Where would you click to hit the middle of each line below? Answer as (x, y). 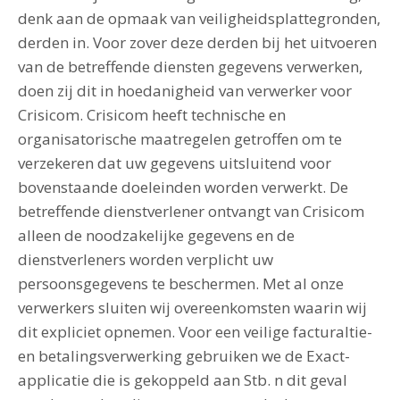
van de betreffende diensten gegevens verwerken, (190, 67)
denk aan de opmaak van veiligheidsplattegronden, (199, 18)
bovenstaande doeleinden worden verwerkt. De (183, 187)
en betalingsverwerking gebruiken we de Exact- (184, 356)
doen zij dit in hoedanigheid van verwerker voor (185, 91)
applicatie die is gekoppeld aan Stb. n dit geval (183, 380)
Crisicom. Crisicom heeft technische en (152, 115)
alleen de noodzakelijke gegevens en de (156, 235)
